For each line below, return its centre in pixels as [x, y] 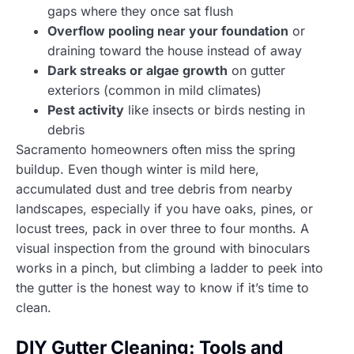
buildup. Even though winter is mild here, [137, 169]
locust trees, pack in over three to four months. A [162, 228]
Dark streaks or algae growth [137, 70]
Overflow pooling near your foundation [168, 30]
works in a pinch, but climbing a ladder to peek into [169, 267]
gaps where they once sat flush [140, 11]
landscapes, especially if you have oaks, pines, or [164, 208]
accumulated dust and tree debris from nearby [154, 188]
